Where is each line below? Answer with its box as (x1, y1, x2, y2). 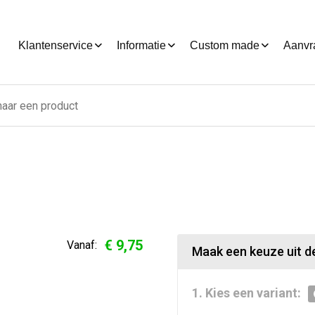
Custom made (189, 39, 259, 51)
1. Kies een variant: (191, 285, 301, 300)
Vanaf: (66, 238, 97, 252)
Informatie (116, 39, 166, 51)
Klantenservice (18, 39, 93, 51)
